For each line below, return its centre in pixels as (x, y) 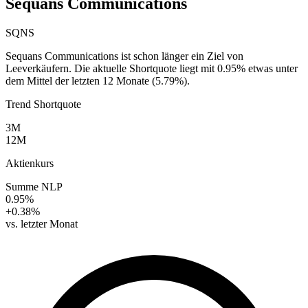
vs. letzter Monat (42, 223)
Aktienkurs (30, 163)
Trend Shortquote (43, 104)
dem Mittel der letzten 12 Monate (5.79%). (98, 80)
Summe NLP (34, 186)
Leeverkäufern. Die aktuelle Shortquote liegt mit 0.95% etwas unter (152, 68)
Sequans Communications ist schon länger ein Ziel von (124, 56)
